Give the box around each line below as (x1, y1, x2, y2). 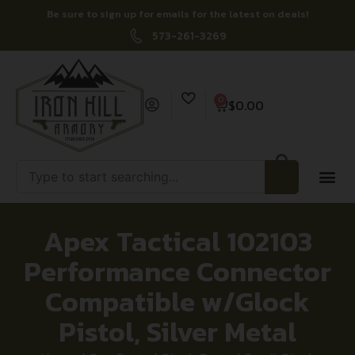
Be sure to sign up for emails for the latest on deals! (47, 6, 308, 21)
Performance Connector (24, 250, 331, 292)
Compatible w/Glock (45, 280, 310, 323)
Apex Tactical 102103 (43, 219, 312, 262)
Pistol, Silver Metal (59, 310, 296, 353)
